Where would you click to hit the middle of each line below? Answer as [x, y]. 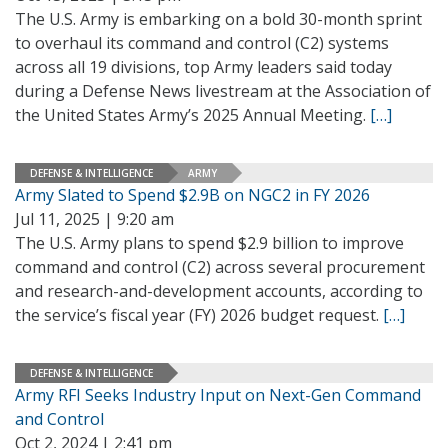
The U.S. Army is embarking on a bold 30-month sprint [218, 19]
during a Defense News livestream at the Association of [223, 91]
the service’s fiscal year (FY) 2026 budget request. [199, 315]
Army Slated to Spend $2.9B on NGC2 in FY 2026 [192, 195]
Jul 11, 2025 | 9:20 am [94, 219]
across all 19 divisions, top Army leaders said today [203, 67]
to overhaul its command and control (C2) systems [202, 43]
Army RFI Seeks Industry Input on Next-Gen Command [218, 395]
